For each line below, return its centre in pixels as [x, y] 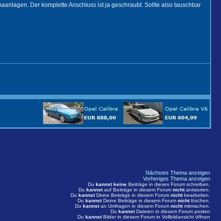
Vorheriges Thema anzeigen [177, 179]
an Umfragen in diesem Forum [135, 206]
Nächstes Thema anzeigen [178, 173]
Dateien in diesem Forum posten [172, 211]
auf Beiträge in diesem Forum [138, 190]
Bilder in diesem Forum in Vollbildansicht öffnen [156, 217]
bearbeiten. [196, 195]
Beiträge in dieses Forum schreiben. [168, 184]
